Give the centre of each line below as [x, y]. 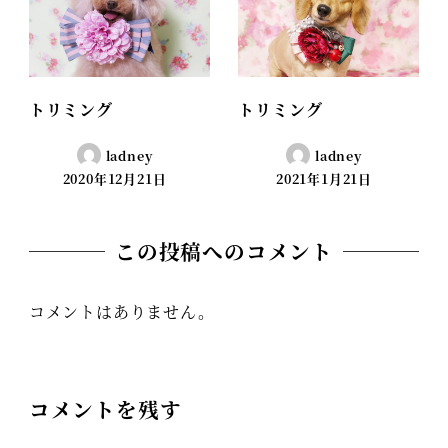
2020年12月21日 [114, 179]
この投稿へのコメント [224, 251]
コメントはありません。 [121, 311]
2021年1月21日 [324, 179]
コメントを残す [105, 409]
